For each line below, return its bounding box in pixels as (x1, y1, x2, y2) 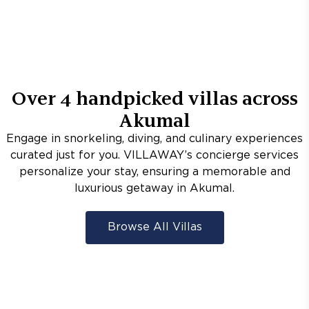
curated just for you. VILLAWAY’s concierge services (10, 150, 299, 161)
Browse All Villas (107, 222, 202, 232)
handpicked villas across (71, 87, 298, 109)
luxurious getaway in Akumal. (74, 183, 235, 194)
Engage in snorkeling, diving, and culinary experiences (6, 134, 303, 144)
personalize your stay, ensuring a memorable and (19, 167, 290, 177)
